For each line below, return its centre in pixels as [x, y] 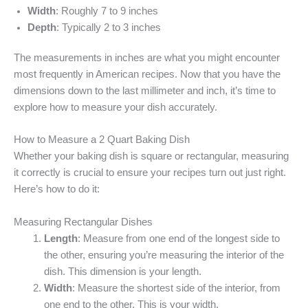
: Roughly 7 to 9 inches [107, 11]
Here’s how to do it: [57, 189]
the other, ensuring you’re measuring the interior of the [164, 255]
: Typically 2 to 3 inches [109, 27]
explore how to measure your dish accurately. [115, 107]
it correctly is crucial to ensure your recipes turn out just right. [150, 173]
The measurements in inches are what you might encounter [147, 57]
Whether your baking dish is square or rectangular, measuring [151, 156]
